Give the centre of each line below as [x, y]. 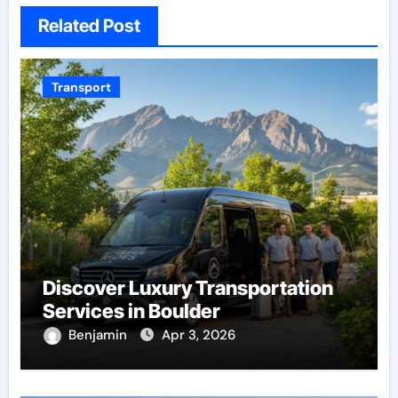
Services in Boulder [131, 311]
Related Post [89, 26]
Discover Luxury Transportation [187, 288]
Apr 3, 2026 [198, 335]
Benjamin [99, 335]
